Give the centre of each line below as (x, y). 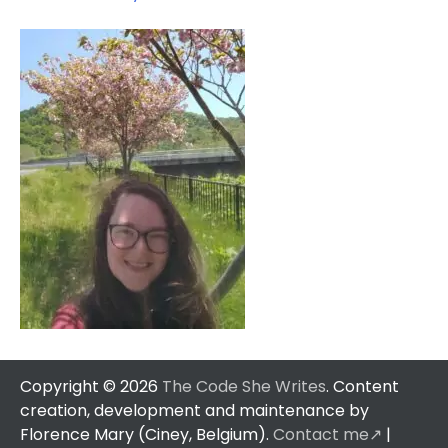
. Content (362, 387)
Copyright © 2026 (91, 387)
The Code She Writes (244, 387)
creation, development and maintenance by (194, 411)
